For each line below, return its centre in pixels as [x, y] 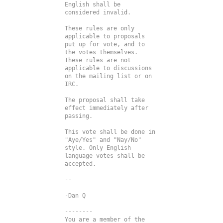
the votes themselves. [101, 53]
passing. [79, 116]
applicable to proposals [105, 37]
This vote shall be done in [110, 132]
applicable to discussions [108, 68]
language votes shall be [105, 156]
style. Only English [98, 148]
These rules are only [100, 29]
